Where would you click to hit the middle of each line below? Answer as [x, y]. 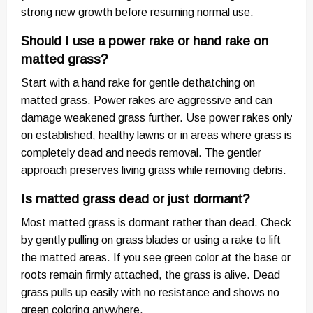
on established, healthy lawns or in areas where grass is [156, 135]
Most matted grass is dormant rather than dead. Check [156, 222]
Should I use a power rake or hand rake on [145, 41]
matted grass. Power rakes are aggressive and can [147, 100]
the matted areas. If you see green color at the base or [156, 257]
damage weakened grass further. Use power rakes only [156, 117]
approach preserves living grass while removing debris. [154, 170]
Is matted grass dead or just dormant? [135, 198]
